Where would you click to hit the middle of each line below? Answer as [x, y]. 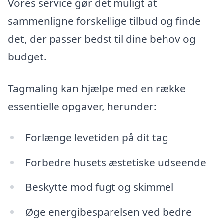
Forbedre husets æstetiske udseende [115, 162]
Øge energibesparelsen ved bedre [108, 212]
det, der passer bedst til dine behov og [102, 39]
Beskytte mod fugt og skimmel [99, 187]
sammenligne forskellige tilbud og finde [104, 21]
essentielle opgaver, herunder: [82, 106]
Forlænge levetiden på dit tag [97, 138]
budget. [27, 56]
